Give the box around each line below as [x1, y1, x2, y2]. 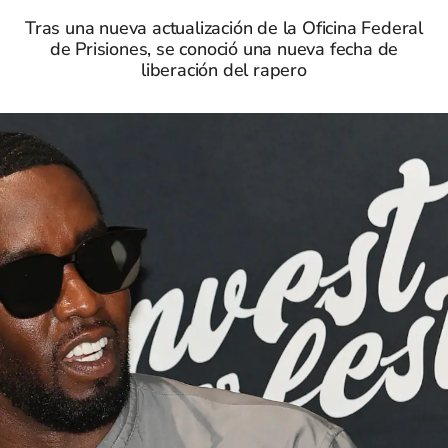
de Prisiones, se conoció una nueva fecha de [49, 37, 399, 61]
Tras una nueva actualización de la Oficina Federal [25, 16, 423, 40]
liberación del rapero [141, 58, 307, 82]
